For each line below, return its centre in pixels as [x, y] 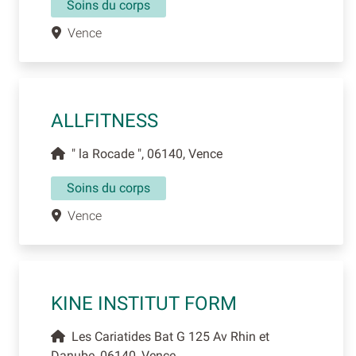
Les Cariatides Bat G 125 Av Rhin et [167, 337]
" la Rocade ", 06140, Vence [144, 154]
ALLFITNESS [104, 121]
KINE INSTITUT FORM [144, 304]
